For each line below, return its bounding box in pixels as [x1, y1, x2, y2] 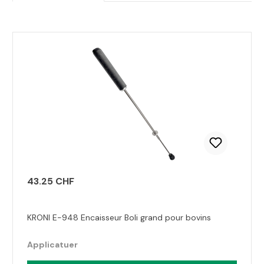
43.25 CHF [27, 175, 74, 187]
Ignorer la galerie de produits [12, 32, 136, 44]
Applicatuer [27, 239, 78, 250]
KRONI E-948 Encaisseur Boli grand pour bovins [27, 212, 211, 223]
